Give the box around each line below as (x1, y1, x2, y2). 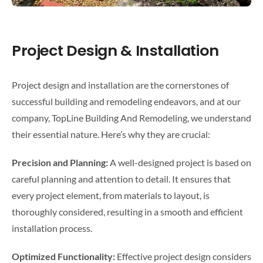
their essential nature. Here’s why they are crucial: (11, 129, 210, 140)
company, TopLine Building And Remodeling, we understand (11, 112, 251, 124)
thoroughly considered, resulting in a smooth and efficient (11, 206, 243, 218)
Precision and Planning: (11, 157, 108, 168)
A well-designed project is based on (107, 157, 251, 168)
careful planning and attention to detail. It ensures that (11, 173, 231, 185)
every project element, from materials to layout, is (11, 190, 210, 201)
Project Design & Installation (11, 40, 219, 62)
